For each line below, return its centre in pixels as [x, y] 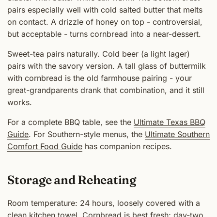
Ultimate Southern [177, 134]
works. [20, 102]
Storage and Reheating [72, 179]
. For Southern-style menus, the [87, 134]
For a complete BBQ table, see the [70, 122]
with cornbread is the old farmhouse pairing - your [100, 78]
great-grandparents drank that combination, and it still [106, 90]
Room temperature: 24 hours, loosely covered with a [104, 203]
